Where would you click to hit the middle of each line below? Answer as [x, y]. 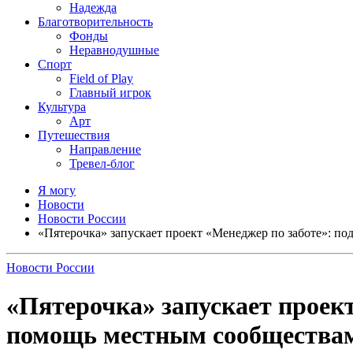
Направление [105, 149]
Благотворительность [95, 22]
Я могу [57, 190]
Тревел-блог [102, 163]
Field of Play [101, 78]
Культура [62, 107]
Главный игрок [110, 93]
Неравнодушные [114, 50]
